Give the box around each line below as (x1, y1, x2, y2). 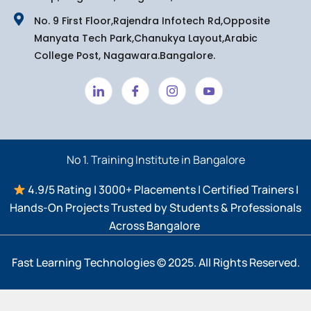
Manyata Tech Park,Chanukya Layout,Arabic (33, 31, 258, 45)
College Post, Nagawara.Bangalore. (33, 49, 215, 62)
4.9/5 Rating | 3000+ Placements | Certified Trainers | (25, 182, 299, 197)
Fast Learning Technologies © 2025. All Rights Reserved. (11, 255, 300, 270)
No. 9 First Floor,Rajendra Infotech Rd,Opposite (33, 14, 270, 28)
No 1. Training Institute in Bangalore (66, 152, 245, 167)
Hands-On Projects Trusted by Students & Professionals (10, 200, 301, 215)
